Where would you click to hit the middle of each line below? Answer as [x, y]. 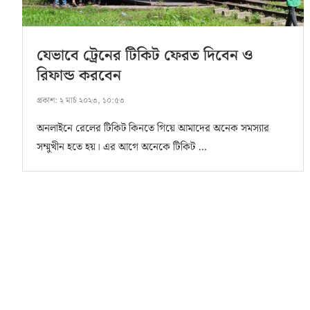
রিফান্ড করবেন [79, 76]
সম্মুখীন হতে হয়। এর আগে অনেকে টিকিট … [122, 148]
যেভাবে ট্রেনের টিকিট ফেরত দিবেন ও [145, 56]
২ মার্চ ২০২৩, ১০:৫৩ [91, 101]
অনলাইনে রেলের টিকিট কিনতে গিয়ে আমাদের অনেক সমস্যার [153, 129]
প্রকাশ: [47, 101]
